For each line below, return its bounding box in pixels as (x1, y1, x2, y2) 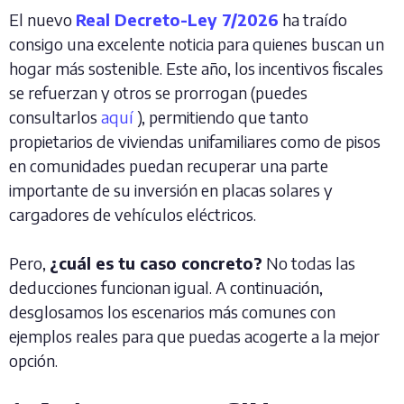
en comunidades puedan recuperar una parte (9, 155, 328, 176)
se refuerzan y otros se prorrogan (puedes (9, 82, 308, 103)
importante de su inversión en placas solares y (9, 179, 333, 200)
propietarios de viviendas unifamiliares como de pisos (9, 131, 381, 151)
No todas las (262, 252, 355, 273)
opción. (9, 350, 58, 371)
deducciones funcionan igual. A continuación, (9, 277, 323, 298)
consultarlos (9, 106, 101, 127)
